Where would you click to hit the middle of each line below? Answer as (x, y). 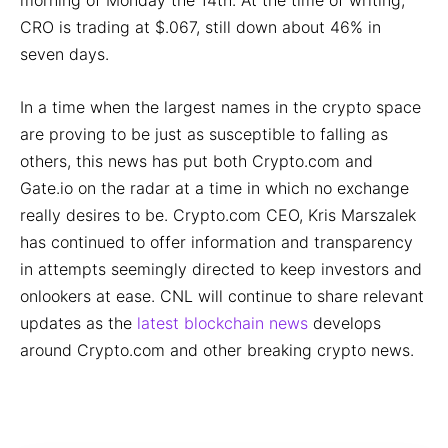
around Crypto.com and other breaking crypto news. (217, 350)
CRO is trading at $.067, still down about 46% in (200, 27)
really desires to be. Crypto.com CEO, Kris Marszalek (218, 215)
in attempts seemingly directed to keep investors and (221, 269)
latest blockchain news (222, 323)
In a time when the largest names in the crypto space (220, 107)
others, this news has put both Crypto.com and (196, 161)
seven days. (64, 54)
